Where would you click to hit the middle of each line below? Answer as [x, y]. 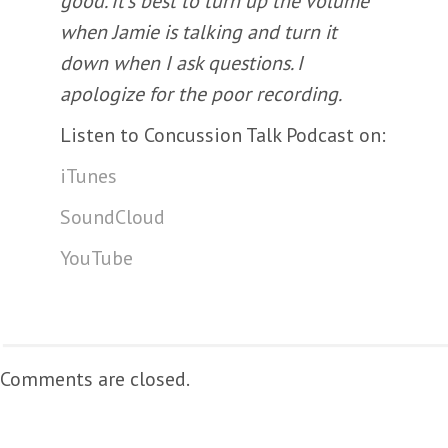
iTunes [88, 176]
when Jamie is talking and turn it [198, 32]
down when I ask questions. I [181, 63]
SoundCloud [112, 217]
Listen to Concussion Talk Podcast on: [223, 135]
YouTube [96, 258]
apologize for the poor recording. [201, 94]
